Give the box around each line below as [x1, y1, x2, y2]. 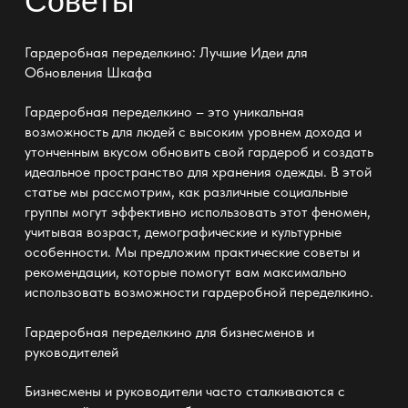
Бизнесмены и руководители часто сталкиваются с [24, 382, 345, 401]
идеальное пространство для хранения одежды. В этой [24, 163, 372, 181]
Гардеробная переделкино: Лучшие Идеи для [24, 43, 308, 61]
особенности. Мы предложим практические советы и [24, 243, 360, 261]
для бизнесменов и [191, 322, 314, 341]
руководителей [24, 342, 118, 361]
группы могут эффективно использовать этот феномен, [24, 203, 371, 221]
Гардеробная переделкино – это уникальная [24, 103, 304, 121]
